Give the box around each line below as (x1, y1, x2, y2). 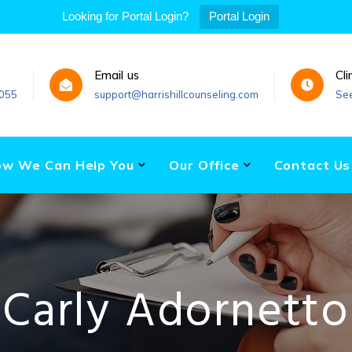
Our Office (169, 156, 240, 173)
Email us (93, 67, 140, 82)
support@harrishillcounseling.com (93, 87, 258, 101)
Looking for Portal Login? (62, 9, 189, 23)
